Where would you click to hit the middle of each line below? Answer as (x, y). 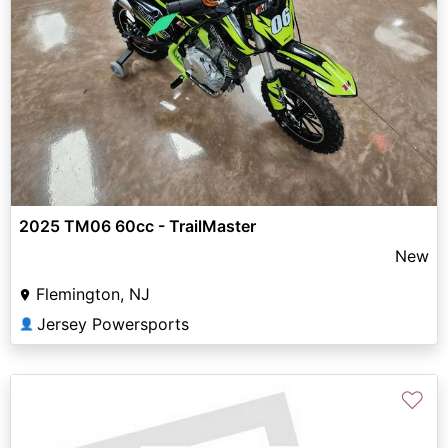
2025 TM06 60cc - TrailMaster (137, 226)
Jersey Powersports (113, 324)
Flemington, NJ (93, 294)
